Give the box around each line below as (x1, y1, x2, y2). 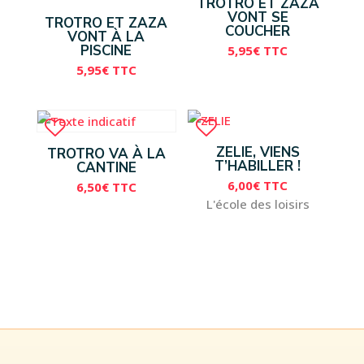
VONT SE (227, 7, 288, 27)
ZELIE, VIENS (215, 142, 300, 162)
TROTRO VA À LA (46, 144, 166, 163)
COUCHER (225, 21, 291, 41)
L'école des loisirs (206, 196, 310, 213)
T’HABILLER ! (214, 156, 301, 175)
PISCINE (80, 41, 132, 60)
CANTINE (76, 158, 136, 177)
